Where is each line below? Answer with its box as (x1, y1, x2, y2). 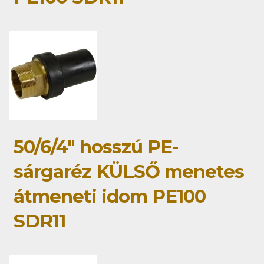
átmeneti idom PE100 (14, 184, 206, 207)
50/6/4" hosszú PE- (14, 135, 179, 158)
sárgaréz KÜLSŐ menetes (14, 160, 244, 183)
